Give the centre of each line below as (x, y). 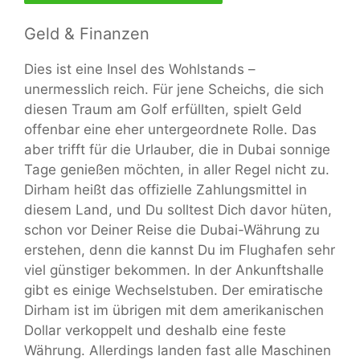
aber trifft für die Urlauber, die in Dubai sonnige (177, 150)
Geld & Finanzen (87, 34)
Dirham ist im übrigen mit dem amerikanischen (174, 311)
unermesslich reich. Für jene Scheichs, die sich (174, 90)
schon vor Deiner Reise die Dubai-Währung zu (172, 230)
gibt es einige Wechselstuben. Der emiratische (174, 290)
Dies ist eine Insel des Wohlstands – (140, 70)
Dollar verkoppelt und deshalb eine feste (155, 331)
